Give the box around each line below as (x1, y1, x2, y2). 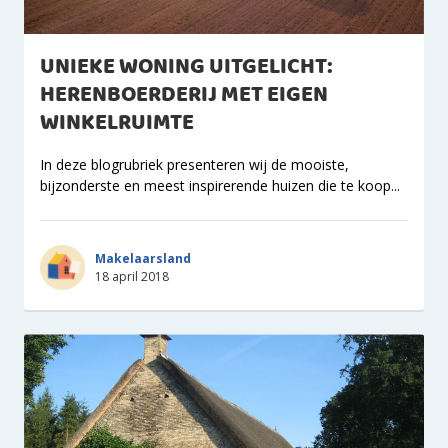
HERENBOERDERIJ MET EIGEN (40, 78, 328, 113)
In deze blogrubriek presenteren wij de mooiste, (40, 155, 349, 174)
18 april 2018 (95, 267, 169, 285)
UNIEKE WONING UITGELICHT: (40, 50, 333, 85)
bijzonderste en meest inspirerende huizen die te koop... (40, 176, 400, 195)
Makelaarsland (95, 249, 191, 267)
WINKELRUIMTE (40, 106, 194, 141)
